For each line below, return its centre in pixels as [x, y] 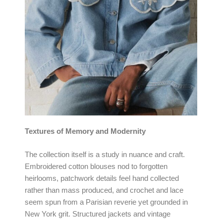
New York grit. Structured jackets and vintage [98, 214]
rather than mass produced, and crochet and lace [104, 191]
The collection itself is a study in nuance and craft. [105, 155]
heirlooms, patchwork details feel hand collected [102, 179]
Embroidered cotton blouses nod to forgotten [96, 167]
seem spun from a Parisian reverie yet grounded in [106, 202]
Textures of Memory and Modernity [85, 131]
